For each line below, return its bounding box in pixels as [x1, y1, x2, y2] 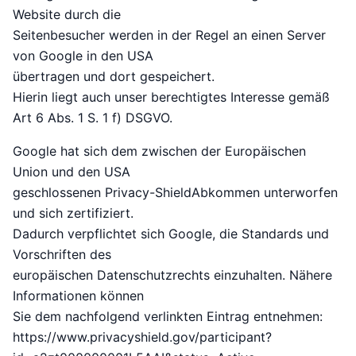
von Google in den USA [13, 48, 153, 64]
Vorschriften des [13, 246, 111, 263]
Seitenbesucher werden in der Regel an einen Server [13, 27, 326, 44]
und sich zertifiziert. [13, 205, 133, 222]
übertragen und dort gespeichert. [13, 68, 215, 85]
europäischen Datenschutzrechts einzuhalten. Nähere [13, 267, 332, 284]
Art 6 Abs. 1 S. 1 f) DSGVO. [13, 110, 172, 126]
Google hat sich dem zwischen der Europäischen [13, 143, 306, 160]
